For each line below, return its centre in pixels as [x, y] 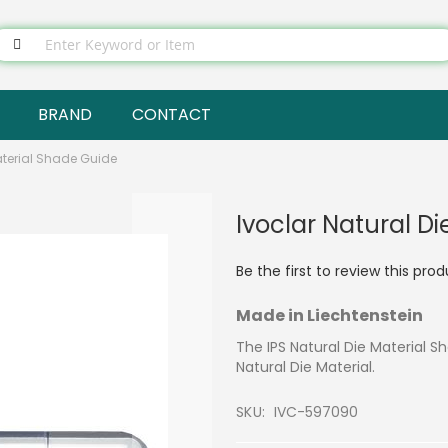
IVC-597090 [316, 411]
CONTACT [171, 114]
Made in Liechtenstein [329, 315]
